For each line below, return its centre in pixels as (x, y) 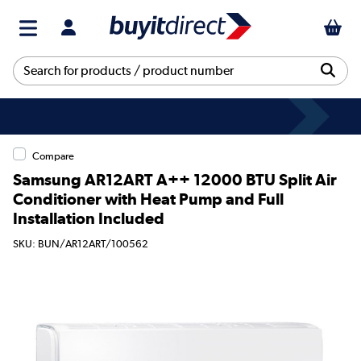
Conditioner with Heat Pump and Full (148, 199)
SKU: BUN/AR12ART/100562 (81, 244)
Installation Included (89, 218)
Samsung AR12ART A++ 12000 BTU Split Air (175, 179)
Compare (53, 156)
